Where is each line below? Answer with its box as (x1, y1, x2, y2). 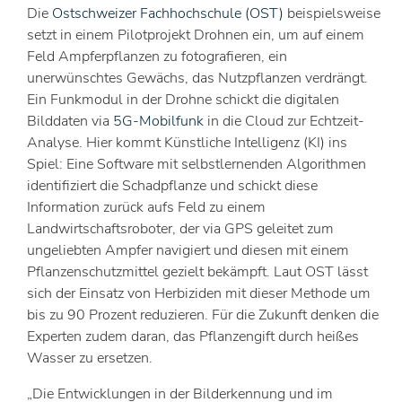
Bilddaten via (27, 111, 113, 131)
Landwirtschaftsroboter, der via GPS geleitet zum (27, 219, 334, 239)
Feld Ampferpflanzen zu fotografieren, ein (27, 47, 287, 66)
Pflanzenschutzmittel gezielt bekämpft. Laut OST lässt (27, 262, 368, 282)
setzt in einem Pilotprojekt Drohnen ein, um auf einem (27, 25, 364, 45)
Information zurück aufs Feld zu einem (27, 197, 266, 217)
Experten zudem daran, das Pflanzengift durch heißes (27, 327, 359, 346)
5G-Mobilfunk (113, 111, 204, 131)
